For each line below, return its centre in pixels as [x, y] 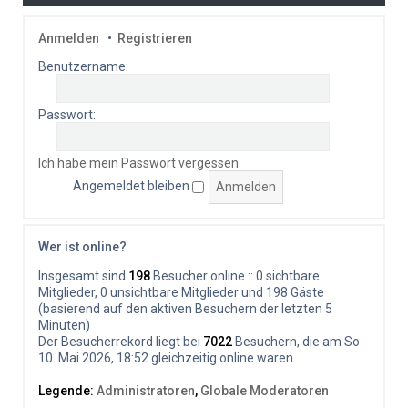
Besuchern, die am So [296, 341]
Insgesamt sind [83, 275]
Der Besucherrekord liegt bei [121, 341]
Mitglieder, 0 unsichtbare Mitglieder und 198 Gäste [181, 292]
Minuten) [64, 325]
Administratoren [146, 390]
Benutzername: [83, 66]
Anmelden [69, 38]
